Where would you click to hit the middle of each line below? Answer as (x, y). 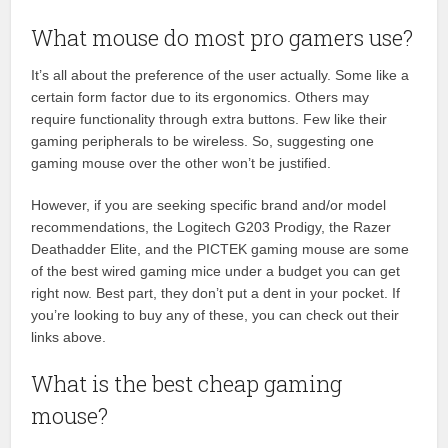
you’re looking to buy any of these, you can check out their (215, 314)
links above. (69, 336)
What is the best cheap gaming (187, 383)
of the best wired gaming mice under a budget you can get (216, 270)
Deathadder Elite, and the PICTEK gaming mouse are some (220, 248)
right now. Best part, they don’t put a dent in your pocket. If (216, 292)
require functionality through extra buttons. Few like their (209, 118)
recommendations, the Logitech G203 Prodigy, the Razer (211, 226)
